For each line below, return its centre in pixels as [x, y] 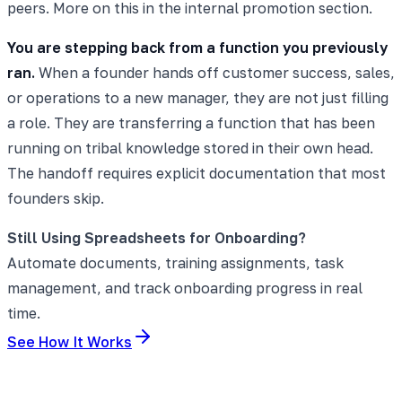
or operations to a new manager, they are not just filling [198, 97]
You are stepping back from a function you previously [197, 47]
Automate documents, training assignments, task [175, 262]
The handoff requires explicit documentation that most [197, 173]
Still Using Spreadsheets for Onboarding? [157, 237]
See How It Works [70, 341]
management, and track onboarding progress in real [185, 288]
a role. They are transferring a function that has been [191, 122]
